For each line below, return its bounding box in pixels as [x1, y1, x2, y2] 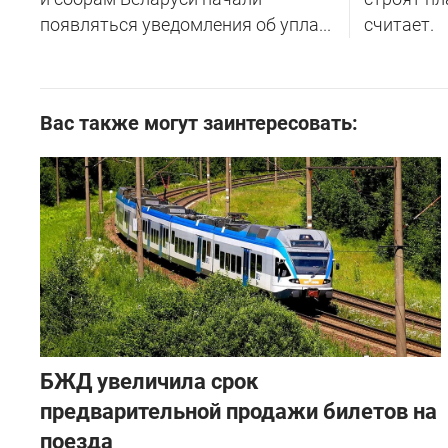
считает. [363, 13, 434, 35]
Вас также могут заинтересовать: [40, 110, 358, 135]
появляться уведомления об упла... [40, 13, 331, 35]
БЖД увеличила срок [40, 368, 258, 394]
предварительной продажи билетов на [40, 398, 437, 424]
